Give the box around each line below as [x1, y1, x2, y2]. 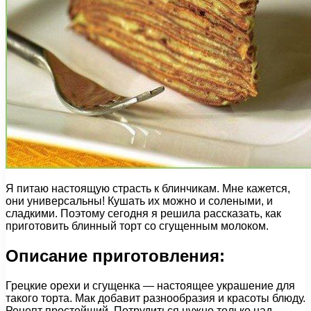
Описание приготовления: [6, 246, 225, 265]
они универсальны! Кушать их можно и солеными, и [6, 194, 273, 207]
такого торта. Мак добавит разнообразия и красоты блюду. [6, 292, 305, 304]
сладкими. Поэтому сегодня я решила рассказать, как [6, 207, 281, 219]
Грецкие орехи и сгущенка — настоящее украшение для [6, 279, 295, 292]
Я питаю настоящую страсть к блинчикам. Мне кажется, [6, 182, 290, 194]
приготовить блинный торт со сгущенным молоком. [6, 219, 269, 232]
